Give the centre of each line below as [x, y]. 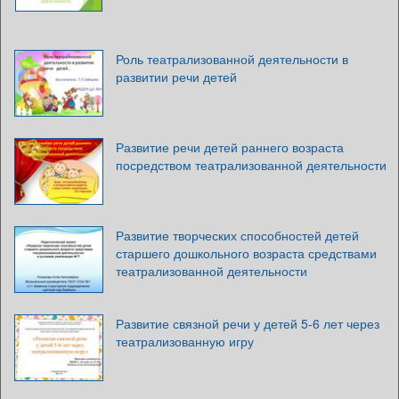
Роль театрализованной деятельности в [232, 59]
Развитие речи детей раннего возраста [230, 147]
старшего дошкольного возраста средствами [246, 253]
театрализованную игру [185, 341]
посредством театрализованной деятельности [251, 165]
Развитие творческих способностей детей [237, 235]
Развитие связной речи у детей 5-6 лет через [248, 323]
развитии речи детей [176, 77]
